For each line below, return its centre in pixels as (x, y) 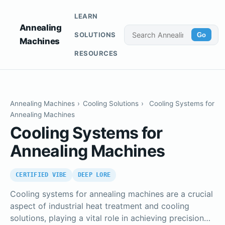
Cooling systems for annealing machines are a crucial (111, 194)
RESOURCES (96, 53)
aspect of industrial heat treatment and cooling (100, 206)
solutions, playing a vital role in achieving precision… (110, 218)
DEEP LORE (94, 175)
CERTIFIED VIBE (41, 175)
